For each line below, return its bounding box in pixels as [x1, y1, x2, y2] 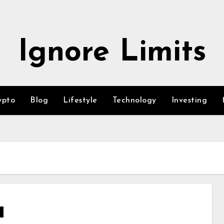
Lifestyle [63, 96, 97, 104]
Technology [112, 96, 156, 104]
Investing [171, 96, 207, 104]
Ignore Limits [17, 38, 206, 68]
